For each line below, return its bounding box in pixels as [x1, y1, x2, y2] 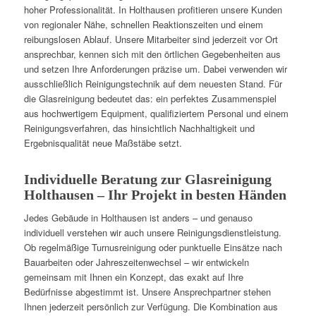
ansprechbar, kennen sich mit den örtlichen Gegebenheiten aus [23, 47, 281, 61]
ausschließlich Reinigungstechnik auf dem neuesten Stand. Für [23, 76, 282, 90]
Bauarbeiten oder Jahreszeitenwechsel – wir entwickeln [23, 255, 249, 269]
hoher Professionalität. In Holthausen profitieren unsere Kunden [23, 2, 282, 16]
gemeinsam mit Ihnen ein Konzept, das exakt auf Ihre [23, 269, 243, 284]
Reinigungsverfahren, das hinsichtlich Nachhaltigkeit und [23, 121, 255, 135]
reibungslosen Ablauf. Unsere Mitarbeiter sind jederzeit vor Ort [23, 32, 278, 46]
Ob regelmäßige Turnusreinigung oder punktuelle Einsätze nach [23, 240, 282, 254]
